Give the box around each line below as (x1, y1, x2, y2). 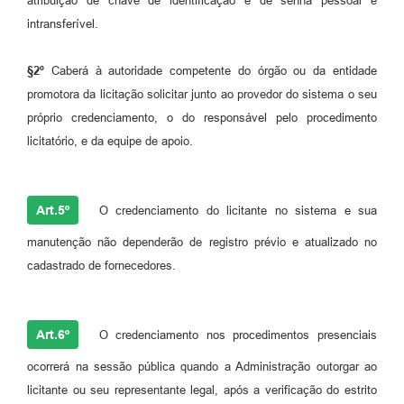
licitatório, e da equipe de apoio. (27, 133, 193, 148)
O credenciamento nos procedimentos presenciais (91, 327, 377, 342)
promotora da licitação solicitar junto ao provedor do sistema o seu (27, 87, 377, 101)
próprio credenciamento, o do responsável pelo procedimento (27, 110, 377, 124)
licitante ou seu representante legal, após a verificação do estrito (27, 382, 377, 397)
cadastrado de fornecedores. (27, 258, 176, 272)
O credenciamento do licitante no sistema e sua (91, 203, 377, 217)
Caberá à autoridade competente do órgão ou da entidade (44, 63, 377, 78)
